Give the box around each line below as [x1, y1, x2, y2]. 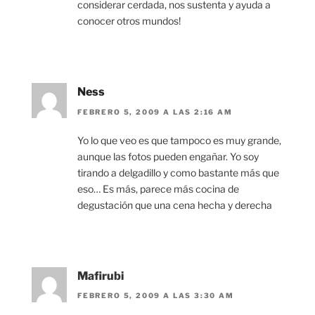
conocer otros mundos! [77, 15, 181, 27]
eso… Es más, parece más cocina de [77, 182, 239, 195]
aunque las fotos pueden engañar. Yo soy [77, 150, 259, 162]
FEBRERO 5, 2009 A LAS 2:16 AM [77, 107, 233, 116]
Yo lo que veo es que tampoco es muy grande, [77, 134, 281, 146]
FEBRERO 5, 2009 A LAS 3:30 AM [77, 291, 234, 300]
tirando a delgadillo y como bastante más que [77, 166, 279, 179]
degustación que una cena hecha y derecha [77, 198, 272, 211]
